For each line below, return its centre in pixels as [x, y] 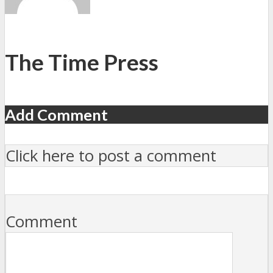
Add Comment [56, 115]
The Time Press [82, 62]
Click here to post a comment [111, 156]
